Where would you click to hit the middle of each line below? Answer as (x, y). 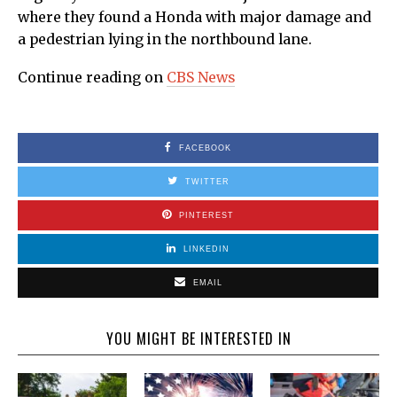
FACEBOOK (205, 148)
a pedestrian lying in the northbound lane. (167, 40)
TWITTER (207, 182)
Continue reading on (92, 78)
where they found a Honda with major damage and (195, 18)
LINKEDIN (206, 249)
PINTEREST (206, 216)
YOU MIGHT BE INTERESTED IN (198, 339)
